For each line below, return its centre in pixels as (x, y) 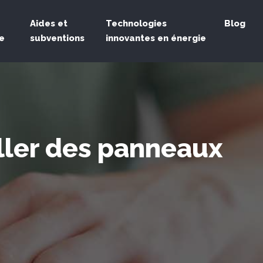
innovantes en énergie (156, 38)
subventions (58, 38)
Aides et (49, 23)
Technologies (136, 23)
